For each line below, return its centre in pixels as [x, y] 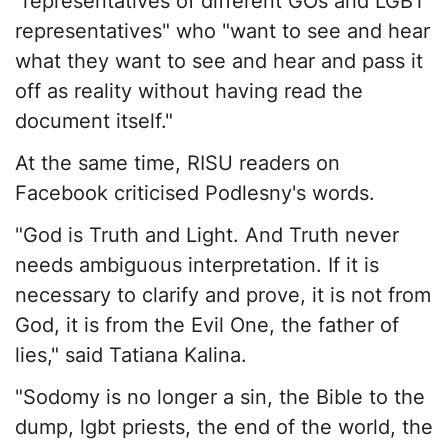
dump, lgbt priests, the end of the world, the [224, 427]
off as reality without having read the [189, 91]
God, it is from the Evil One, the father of [207, 325]
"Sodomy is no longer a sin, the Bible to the [220, 397]
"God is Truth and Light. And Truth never [207, 235]
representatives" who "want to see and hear [222, 31]
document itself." [94, 121]
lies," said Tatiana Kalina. [131, 355]
